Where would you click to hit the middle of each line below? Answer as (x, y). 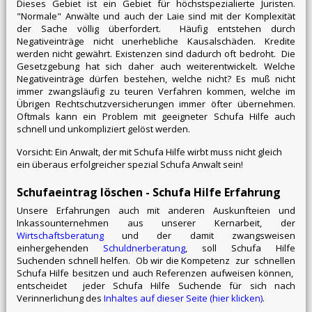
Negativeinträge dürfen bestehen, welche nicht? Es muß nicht (156, 79)
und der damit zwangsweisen (200, 236)
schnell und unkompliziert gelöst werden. (103, 129)
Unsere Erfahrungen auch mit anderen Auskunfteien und (156, 211)
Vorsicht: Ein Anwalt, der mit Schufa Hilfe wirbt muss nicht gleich (149, 152)
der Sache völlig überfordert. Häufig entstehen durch (156, 29)
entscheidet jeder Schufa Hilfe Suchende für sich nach (156, 286)
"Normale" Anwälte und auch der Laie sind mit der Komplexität (156, 16)
